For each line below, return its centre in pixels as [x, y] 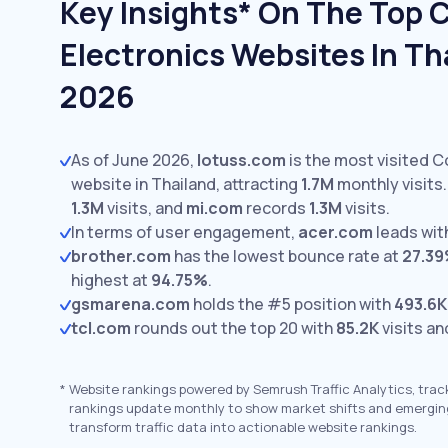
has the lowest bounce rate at [286, 256]
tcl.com [101, 328]
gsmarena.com [130, 304]
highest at [111, 280]
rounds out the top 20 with [233, 328]
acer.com [335, 232]
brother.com [121, 256]
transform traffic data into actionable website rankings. [243, 427]
